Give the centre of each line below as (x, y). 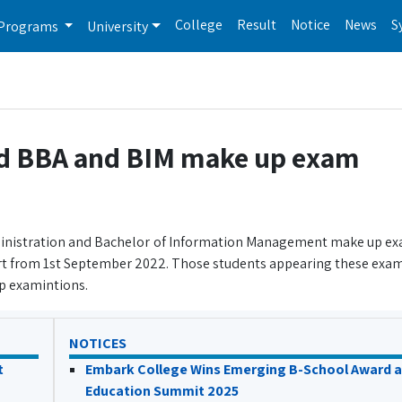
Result (257, 25)
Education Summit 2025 (162, 391)
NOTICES (97, 343)
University (118, 26)
